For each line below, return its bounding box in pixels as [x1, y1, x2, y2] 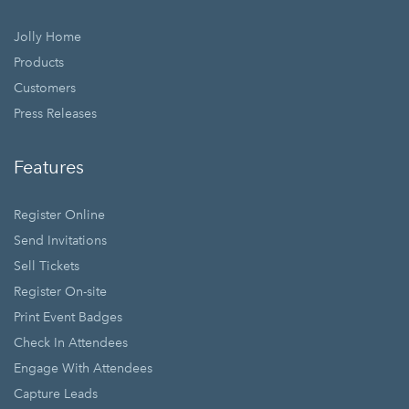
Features [14, 156, 84, 178]
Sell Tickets [14, 258, 79, 274]
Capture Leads [14, 386, 98, 402]
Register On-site [14, 284, 107, 299]
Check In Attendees [14, 335, 128, 351]
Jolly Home [14, 29, 81, 45]
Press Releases [14, 106, 97, 121]
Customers [14, 80, 76, 96]
